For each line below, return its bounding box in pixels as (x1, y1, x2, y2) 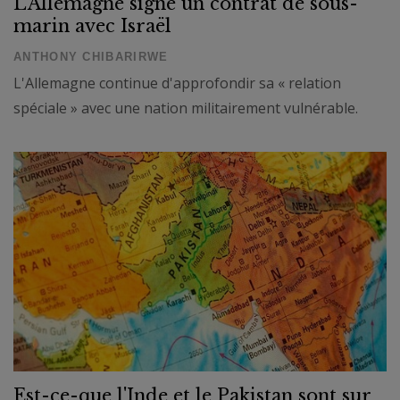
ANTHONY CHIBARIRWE (13, 49, 169, 63)
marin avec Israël (13, 14, 171, 37)
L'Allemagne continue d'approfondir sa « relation (13, 72, 341, 93)
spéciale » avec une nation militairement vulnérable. (13, 97, 358, 118)
